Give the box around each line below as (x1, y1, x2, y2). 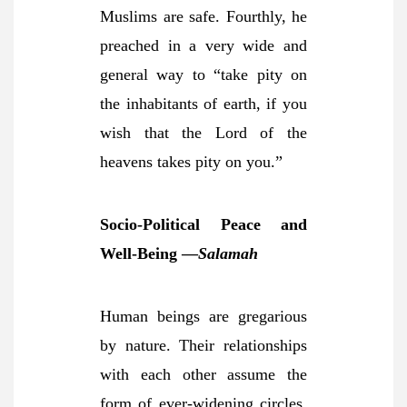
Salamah (198, 244, 258, 263)
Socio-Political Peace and (100, 215, 307, 233)
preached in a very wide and (100, 36, 307, 55)
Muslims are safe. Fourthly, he (100, 7, 307, 25)
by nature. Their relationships (100, 336, 307, 354)
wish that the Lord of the (100, 124, 307, 142)
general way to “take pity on (100, 65, 307, 84)
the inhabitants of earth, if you (100, 94, 307, 113)
